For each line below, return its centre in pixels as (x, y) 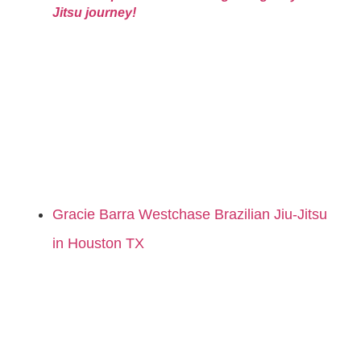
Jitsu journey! (94, 12)
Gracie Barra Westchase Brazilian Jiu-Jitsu (190, 215)
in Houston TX (98, 244)
